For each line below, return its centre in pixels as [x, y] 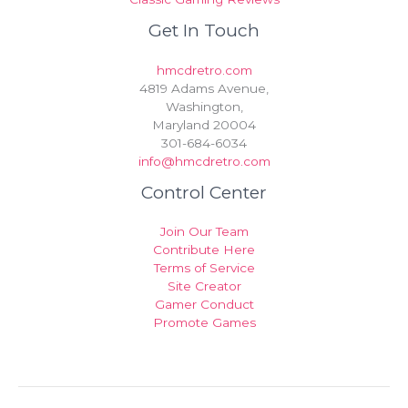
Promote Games [204, 322]
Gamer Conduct [204, 304]
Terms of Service [204, 267]
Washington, [204, 106]
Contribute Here [204, 249]
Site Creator [204, 286]
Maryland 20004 [204, 124]
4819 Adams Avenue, [204, 88]
